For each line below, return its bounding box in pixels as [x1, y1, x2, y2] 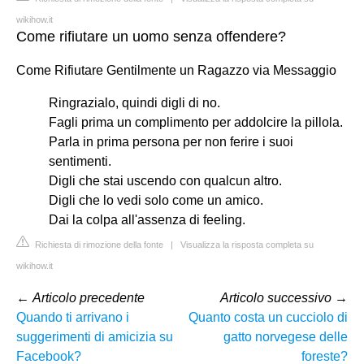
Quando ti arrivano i [16, 310, 129, 324]
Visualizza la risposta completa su [180, 239, 314, 249]
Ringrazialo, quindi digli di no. [49, 95, 220, 110]
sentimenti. [49, 154, 111, 168]
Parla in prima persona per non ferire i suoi [49, 134, 293, 149]
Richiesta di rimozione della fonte [32, 239, 163, 249]
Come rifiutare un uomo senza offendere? [16, 28, 286, 45]
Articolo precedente [32, 290, 145, 305]
